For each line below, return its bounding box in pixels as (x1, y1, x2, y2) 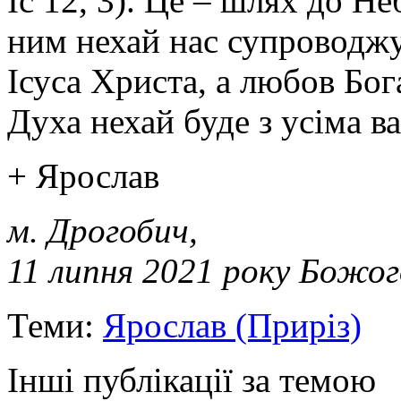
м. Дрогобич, (7, 210, 198, 250)
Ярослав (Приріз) (103, 305, 362, 345)
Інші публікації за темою (7, 360, 376, 399)
